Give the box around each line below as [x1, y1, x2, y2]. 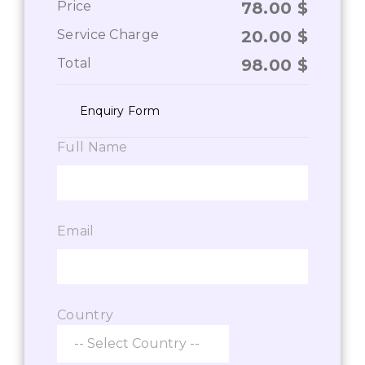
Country [57, 307, 114, 323]
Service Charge [57, 27, 160, 43]
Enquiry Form [79, 103, 161, 119]
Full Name [57, 139, 128, 156]
